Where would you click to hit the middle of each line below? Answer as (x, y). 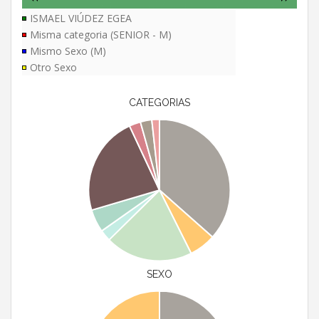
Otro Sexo (53, 68)
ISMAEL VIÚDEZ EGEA (81, 19)
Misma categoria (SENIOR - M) (101, 35)
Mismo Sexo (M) (68, 51)
